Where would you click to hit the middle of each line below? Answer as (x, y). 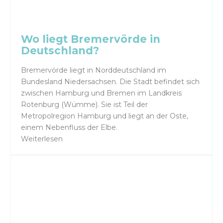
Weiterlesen (42, 139)
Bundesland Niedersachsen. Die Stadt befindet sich (111, 81)
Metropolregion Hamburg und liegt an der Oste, (105, 116)
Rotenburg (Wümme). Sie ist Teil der (85, 104)
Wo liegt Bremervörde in (91, 39)
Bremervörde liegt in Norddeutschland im (94, 70)
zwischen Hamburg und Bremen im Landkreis (102, 93)
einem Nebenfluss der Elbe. (69, 127)
